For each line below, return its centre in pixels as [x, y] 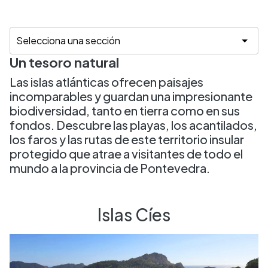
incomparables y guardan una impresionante [131, 96]
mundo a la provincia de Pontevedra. [110, 168]
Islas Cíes [134, 214]
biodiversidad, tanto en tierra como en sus [125, 110]
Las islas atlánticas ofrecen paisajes [106, 82]
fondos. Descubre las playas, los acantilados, [133, 125]
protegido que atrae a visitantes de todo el [126, 153]
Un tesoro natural [64, 62]
